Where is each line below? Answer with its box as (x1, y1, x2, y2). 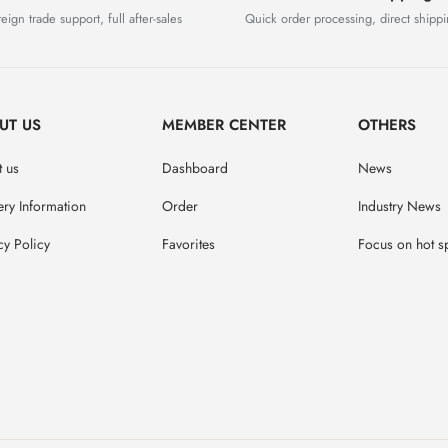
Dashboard (162, 158, 229, 179)
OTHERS (357, 114, 416, 137)
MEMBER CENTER (162, 114, 287, 137)
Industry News (357, 196, 441, 217)
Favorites (162, 234, 216, 255)
